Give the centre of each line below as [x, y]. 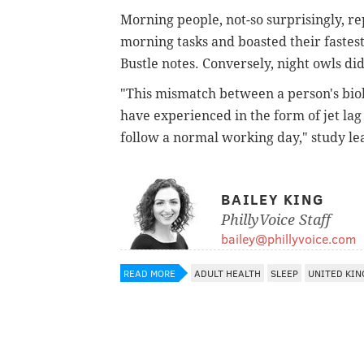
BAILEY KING [273, 199]
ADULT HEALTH [227, 273]
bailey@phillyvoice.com [288, 238]
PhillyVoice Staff [276, 219]
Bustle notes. [161, 63]
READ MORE [149, 273]
